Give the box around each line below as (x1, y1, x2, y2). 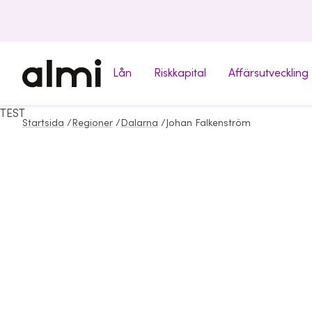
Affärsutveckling (228, 67, 309, 79)
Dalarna (120, 118, 158, 129)
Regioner (72, 118, 113, 129)
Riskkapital (154, 67, 206, 79)
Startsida (22, 118, 64, 129)
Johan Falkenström (166, 118, 251, 129)
